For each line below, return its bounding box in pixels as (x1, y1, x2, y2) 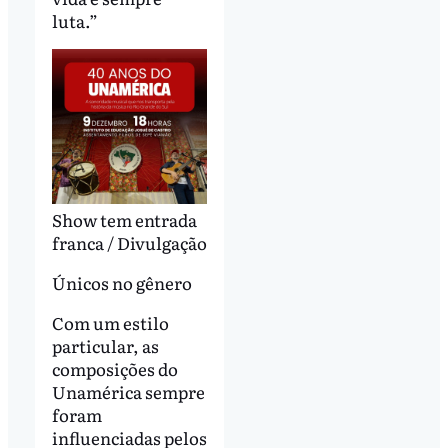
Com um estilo (51, 310, 169, 336)
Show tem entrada (51, 207, 197, 233)
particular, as (51, 333, 159, 359)
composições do (51, 356, 178, 382)
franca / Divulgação (51, 230, 207, 256)
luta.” (51, 8, 98, 34)
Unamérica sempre (51, 379, 205, 405)
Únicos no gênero (51, 270, 192, 296)
